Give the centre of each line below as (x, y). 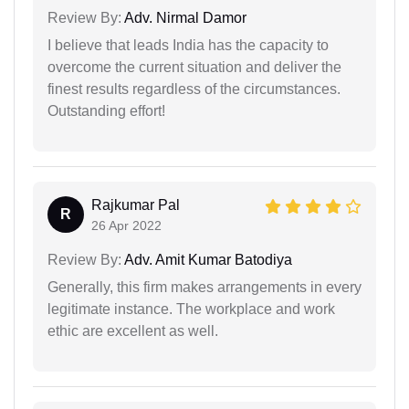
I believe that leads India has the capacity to (188, 45)
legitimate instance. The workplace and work (191, 309)
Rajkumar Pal (136, 204)
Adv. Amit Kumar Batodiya (207, 259)
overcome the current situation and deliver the (194, 67)
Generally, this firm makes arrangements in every (204, 287)
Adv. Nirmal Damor (184, 17)
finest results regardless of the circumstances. (194, 89)
